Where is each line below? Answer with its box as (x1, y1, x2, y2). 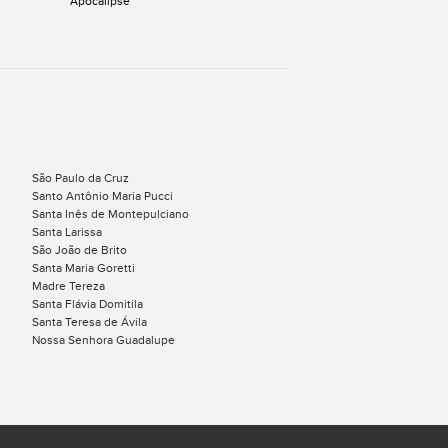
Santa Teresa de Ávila (32, 315, 147, 329)
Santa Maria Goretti (32, 261, 135, 275)
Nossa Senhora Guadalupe (32, 333, 175, 347)
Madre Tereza (32, 279, 105, 293)
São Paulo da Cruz (32, 171, 129, 185)
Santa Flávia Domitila (32, 297, 143, 311)
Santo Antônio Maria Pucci (32, 189, 173, 203)
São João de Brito (32, 243, 127, 257)
